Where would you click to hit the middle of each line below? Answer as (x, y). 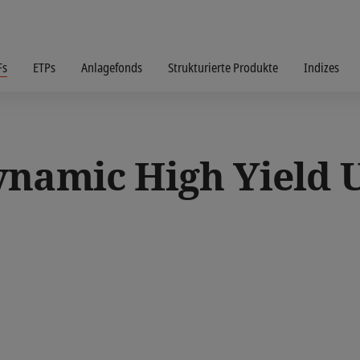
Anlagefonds (112, 67)
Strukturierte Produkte (223, 67)
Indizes (321, 67)
